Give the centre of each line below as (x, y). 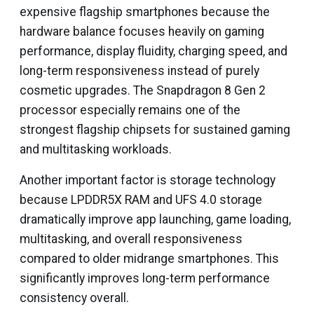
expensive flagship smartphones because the (145, 12)
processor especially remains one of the (130, 110)
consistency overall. (74, 298)
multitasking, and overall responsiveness (131, 239)
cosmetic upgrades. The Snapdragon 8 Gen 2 (143, 90)
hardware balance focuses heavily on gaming (142, 32)
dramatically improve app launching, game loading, (155, 219)
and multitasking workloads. (96, 149)
